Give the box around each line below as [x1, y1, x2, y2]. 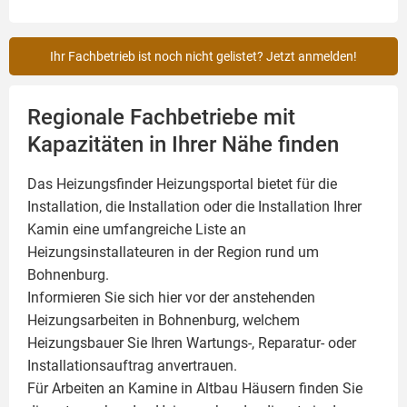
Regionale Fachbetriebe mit [27, 104, 295, 131]
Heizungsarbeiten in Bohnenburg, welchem [27, 312, 300, 330]
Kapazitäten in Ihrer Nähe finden [27, 132, 339, 158]
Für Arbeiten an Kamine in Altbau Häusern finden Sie [27, 380, 362, 398]
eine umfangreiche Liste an [69, 221, 246, 239]
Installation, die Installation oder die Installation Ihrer [27, 198, 362, 216]
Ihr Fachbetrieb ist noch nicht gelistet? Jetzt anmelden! [50, 49, 357, 65]
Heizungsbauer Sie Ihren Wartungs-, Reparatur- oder [27, 334, 356, 352]
